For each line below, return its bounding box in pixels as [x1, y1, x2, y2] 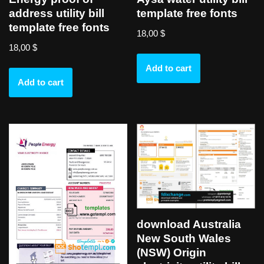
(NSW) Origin [137, 246, 207, 259]
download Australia [137, 218, 242, 231]
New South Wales [137, 232, 232, 245]
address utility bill [9, 7, 104, 20]
